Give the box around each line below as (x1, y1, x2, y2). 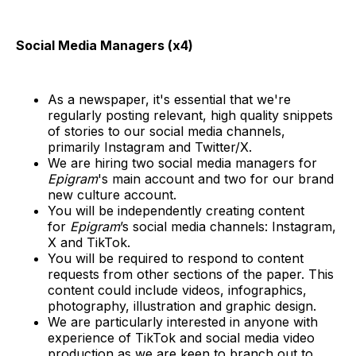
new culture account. (48, 186, 176, 203)
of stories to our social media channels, (48, 122, 285, 139)
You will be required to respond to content (48, 250, 304, 266)
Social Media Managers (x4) (16, 37, 193, 53)
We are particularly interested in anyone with (48, 313, 318, 330)
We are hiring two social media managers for (48, 154, 317, 171)
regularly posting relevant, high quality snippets (48, 106, 333, 123)
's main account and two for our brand (98, 170, 334, 187)
